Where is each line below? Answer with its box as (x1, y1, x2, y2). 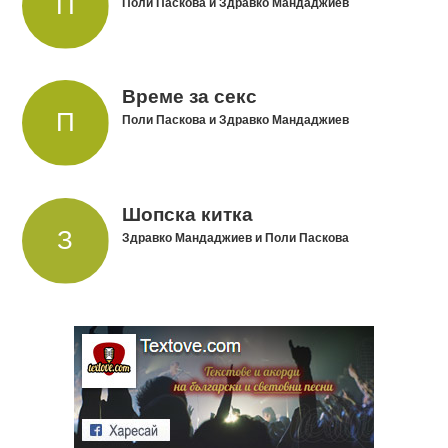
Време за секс (121, 86, 257, 108)
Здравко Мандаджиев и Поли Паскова (121, 230, 349, 245)
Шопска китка (121, 204, 253, 226)
